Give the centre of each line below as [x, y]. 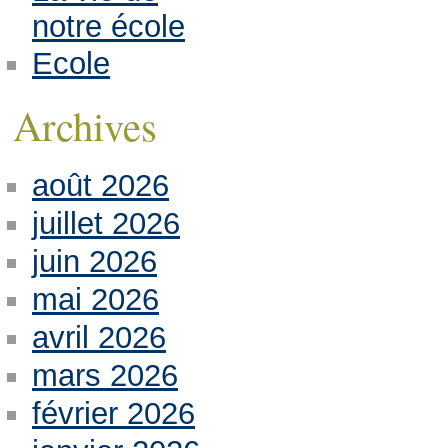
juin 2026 [94, 262]
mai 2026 [95, 300]
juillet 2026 [105, 224]
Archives [84, 125]
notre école [108, 26]
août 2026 [100, 186]
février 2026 [113, 413]
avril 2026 [98, 337]
